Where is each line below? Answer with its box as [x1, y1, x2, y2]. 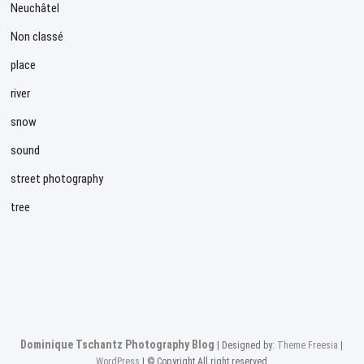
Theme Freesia [277, 339, 339, 351]
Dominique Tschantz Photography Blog [20, 337, 215, 351]
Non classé [11, 28, 64, 44]
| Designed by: [214, 339, 278, 351]
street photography [11, 171, 104, 186]
